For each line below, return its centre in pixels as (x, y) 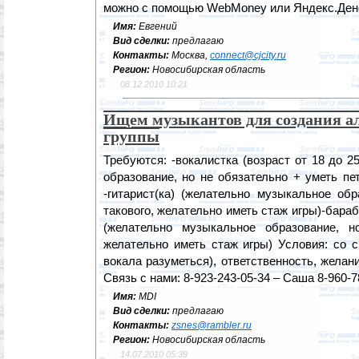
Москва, (191, 55)
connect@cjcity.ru (248, 55)
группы (131, 136)
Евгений (158, 26)
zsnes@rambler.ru (212, 325)
